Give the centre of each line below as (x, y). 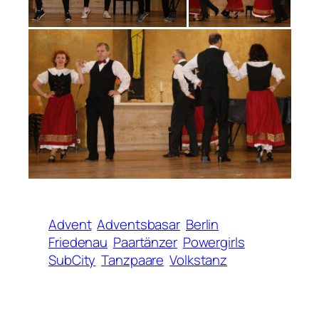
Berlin (202, 225)
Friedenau (78, 242)
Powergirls (214, 242)
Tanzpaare (133, 260)
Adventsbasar (139, 225)
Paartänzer (145, 242)
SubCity (72, 260)
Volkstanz (199, 260)
